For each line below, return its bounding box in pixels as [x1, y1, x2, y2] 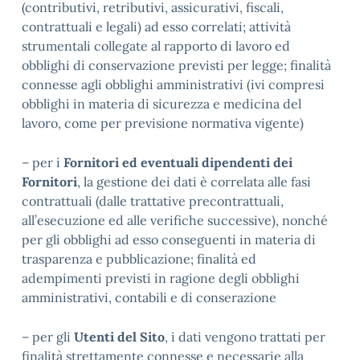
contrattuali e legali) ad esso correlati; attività [22, 18, 291, 35]
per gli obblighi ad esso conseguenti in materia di [22, 231, 316, 247]
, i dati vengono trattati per [165, 329, 325, 345]
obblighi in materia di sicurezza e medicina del [22, 96, 301, 112]
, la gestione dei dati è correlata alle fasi [77, 174, 311, 190]
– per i [22, 154, 63, 170]
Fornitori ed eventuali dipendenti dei [63, 154, 292, 170]
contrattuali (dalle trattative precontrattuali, [22, 193, 284, 209]
